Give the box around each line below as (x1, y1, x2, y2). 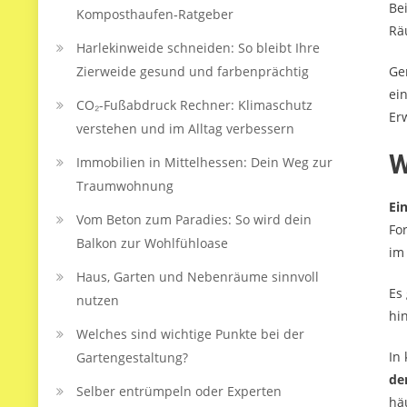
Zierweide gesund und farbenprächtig (76, 63, 309, 80)
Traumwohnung (76, 177, 174, 194)
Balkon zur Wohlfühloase (76, 234, 228, 252)
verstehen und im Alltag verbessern (76, 120, 294, 137)
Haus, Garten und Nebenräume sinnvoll (76, 268, 319, 285)
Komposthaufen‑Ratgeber (76, 5, 233, 23)
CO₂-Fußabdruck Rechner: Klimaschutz (76, 96, 313, 114)
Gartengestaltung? (76, 349, 188, 366)
